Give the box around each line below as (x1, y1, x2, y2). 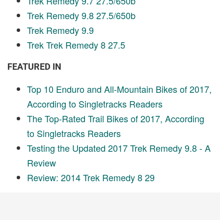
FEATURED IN (7, 61, 61, 72)
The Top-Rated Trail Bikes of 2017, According (27, 111, 204, 125)
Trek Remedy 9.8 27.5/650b (27, 8, 136, 22)
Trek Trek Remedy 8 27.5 (27, 38, 125, 51)
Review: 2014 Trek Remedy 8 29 (27, 170, 155, 184)
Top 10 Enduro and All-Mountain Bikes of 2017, (27, 82, 212, 95)
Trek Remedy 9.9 (27, 23, 94, 36)
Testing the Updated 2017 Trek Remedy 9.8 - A (27, 141, 211, 154)
